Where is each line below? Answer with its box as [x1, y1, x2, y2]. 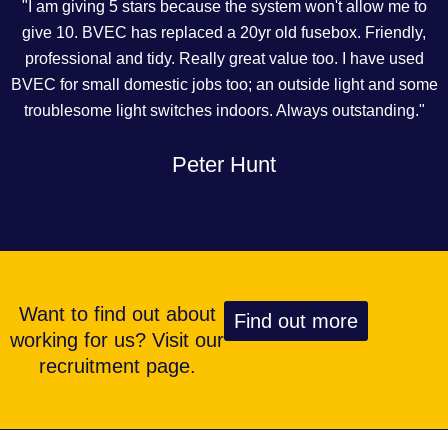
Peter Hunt [172, 151, 276, 177]
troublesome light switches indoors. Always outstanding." [23, 101, 425, 119]
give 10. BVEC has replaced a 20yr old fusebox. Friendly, [22, 23, 426, 41]
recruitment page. [38, 355, 196, 377]
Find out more [234, 310, 358, 332]
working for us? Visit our [10, 329, 224, 351]
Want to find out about [18, 303, 216, 325]
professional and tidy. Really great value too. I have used [24, 49, 424, 67]
